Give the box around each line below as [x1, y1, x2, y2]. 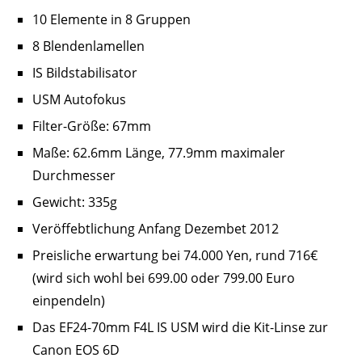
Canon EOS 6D [32, 341, 120, 360]
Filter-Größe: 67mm [32, 117, 151, 136]
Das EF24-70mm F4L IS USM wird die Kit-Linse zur [32, 318, 328, 337]
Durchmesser [32, 166, 116, 185]
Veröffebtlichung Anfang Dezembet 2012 [32, 220, 279, 238]
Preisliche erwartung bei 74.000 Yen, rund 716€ [32, 246, 318, 265]
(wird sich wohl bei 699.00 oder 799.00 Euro [32, 269, 295, 288]
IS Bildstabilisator [32, 64, 137, 82]
